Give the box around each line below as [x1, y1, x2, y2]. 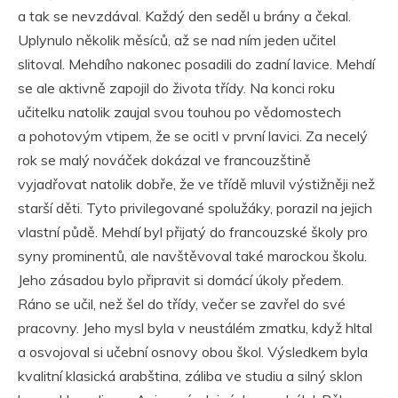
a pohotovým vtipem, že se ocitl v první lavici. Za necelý [18, 126, 368, 145]
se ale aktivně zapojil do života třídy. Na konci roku [18, 78, 335, 97]
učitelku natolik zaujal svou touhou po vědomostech [18, 102, 341, 121]
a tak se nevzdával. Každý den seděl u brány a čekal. [18, 6, 351, 25]
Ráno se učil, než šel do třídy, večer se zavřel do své [18, 294, 346, 313]
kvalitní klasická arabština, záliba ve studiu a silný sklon [18, 366, 362, 385]
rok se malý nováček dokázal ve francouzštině [18, 150, 311, 169]
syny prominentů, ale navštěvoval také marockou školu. [18, 246, 367, 265]
